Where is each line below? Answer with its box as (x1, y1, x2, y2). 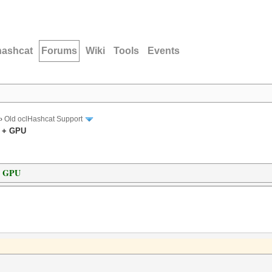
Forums (41, 46, 77, 56)
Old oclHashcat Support (4, 115, 83, 124)
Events (148, 46, 180, 56)
